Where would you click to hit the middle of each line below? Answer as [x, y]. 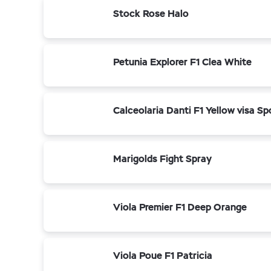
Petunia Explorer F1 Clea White [182, 62]
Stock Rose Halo [151, 14]
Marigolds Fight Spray [162, 159]
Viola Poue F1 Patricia [163, 256]
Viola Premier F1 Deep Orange [180, 207]
